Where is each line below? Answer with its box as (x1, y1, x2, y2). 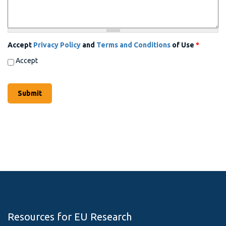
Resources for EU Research (8, 211, 132, 223)
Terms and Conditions (96, 40, 171, 49)
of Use (171, 40, 196, 49)
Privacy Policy (33, 40, 81, 49)
